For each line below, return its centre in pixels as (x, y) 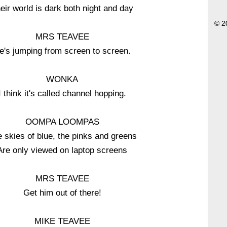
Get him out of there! (62, 193)
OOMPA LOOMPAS (62, 122)
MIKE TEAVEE (62, 221)
